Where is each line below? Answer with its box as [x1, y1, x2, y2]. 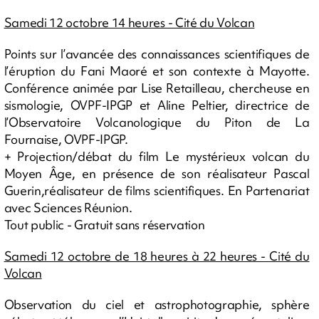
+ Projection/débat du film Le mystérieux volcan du [4, 148, 310, 165]
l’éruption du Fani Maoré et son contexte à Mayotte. [4, 63, 310, 80]
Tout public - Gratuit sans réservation [4, 216, 205, 234]
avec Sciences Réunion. [4, 199, 132, 216]
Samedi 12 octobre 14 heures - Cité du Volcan [4, 14, 255, 31]
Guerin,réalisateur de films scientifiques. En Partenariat [4, 182, 310, 199]
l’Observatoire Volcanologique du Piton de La [4, 114, 310, 131]
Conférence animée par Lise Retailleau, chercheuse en [4, 80, 310, 97]
